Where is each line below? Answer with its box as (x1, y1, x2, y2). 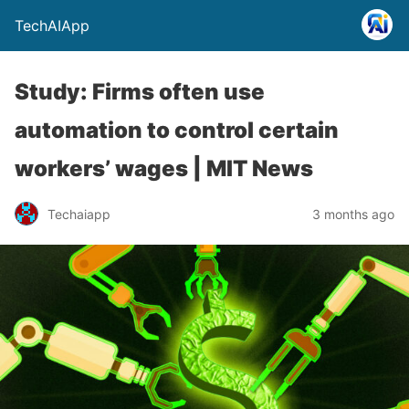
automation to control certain (15, 117, 339, 143)
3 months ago (312, 205, 394, 222)
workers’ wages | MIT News (15, 155, 313, 182)
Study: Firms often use (15, 79, 265, 105)
